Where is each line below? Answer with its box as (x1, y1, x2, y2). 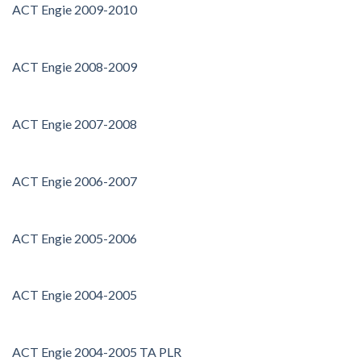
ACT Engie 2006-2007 (12, 172, 137, 189)
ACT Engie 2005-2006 (12, 230, 137, 246)
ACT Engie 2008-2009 (12, 59, 137, 75)
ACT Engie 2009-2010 (12, 2, 137, 18)
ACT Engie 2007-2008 (12, 115, 137, 131)
